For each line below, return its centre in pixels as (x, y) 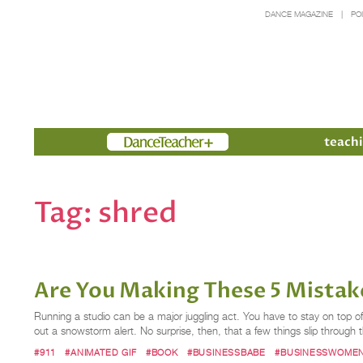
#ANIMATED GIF (101, 352)
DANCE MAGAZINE (299, 14)
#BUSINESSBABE (226, 352)
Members (136, 141)
